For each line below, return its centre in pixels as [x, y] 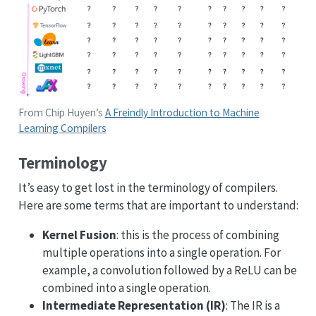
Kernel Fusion [79, 235]
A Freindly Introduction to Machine [182, 112]
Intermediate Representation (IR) [134, 305]
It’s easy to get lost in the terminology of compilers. [148, 187]
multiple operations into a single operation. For [161, 252]
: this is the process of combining [197, 235]
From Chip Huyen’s [61, 112]
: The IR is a [253, 305]
